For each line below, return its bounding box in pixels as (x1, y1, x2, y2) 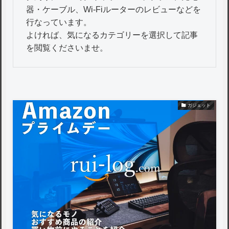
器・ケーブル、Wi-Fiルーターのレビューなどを (26, 5, 201, 14)
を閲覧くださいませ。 (26, 43, 108, 53)
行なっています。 (26, 17, 91, 27)
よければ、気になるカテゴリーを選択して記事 (26, 30, 198, 40)
